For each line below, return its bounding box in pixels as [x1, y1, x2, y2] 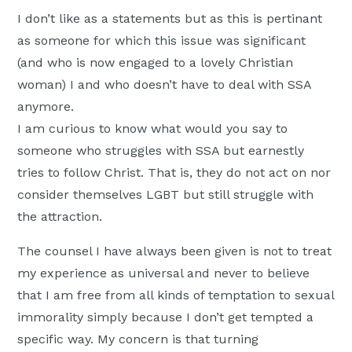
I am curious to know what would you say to [17, 121, 288, 137]
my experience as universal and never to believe [17, 266, 310, 281]
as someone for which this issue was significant [17, 33, 306, 49]
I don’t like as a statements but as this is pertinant [17, 11, 323, 27]
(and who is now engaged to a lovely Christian [17, 55, 294, 71]
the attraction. [17, 209, 103, 225]
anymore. [17, 99, 75, 115]
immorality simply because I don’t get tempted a [17, 310, 314, 325]
